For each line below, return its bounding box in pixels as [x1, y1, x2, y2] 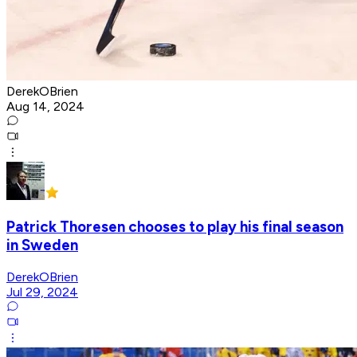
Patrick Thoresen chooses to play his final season [6, 218, 343, 237]
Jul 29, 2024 [6, 284, 78, 300]
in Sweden [6, 236, 78, 255]
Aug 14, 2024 [6, 98, 84, 114]
